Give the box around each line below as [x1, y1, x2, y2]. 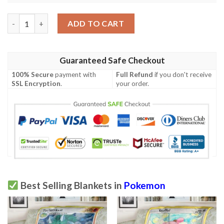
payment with [53, 70, 96, 78]
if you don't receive [153, 70, 212, 78]
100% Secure [11, 70, 54, 78]
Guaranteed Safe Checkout [59, 55, 165, 65]
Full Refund [116, 70, 153, 78]
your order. [116, 79, 149, 87]
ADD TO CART [67, 18, 124, 28]
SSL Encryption [11, 79, 61, 87]
